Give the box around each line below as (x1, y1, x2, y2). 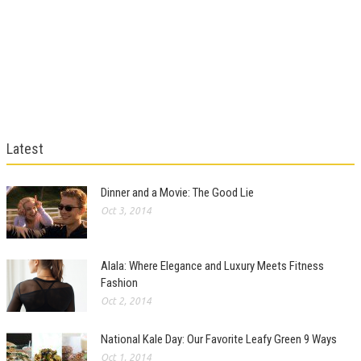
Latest (6, 139, 44, 157)
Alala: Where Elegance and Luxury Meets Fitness (101, 258, 324, 273)
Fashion (101, 275, 138, 290)
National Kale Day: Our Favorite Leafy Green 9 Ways (101, 331, 337, 346)
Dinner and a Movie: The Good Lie (101, 185, 254, 200)
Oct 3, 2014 (101, 205, 151, 216)
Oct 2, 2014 (101, 295, 151, 306)
